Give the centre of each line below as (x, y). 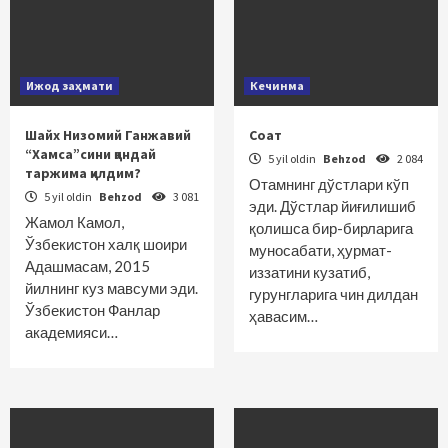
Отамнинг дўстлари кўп (329, 184)
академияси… (71, 332)
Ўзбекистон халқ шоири (109, 244)
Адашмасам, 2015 (87, 266)
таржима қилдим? (83, 173)
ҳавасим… (283, 316)
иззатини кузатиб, (309, 272)
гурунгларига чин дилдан (333, 294)
